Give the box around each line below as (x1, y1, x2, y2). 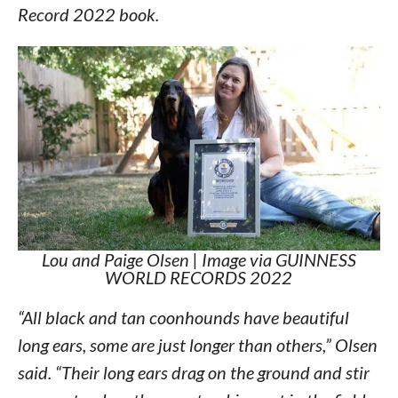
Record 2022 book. (17, 3, 159, 25)
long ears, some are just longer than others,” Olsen (17, 333, 378, 355)
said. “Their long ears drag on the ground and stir (17, 361, 370, 383)
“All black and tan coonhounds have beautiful (17, 306, 349, 328)
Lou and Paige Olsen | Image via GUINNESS (41, 248, 356, 270)
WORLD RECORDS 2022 (105, 266, 293, 288)
